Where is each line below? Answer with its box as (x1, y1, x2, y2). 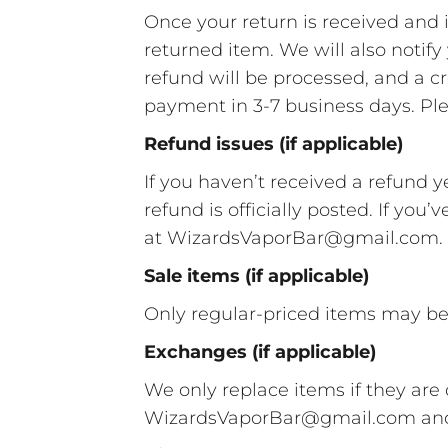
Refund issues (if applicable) (144, 132, 404, 155)
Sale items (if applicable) (144, 264, 370, 287)
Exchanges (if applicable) (144, 340, 377, 363)
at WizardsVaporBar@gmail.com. (144, 226, 444, 249)
